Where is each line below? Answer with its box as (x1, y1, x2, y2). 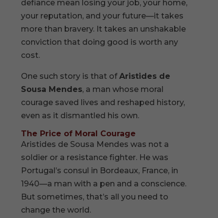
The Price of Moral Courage (21, 128, 136, 138)
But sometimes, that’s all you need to (21, 192, 169, 201)
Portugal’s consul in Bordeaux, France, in (21, 165, 179, 175)
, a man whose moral (82, 84, 164, 94)
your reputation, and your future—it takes (21, 11, 184, 20)
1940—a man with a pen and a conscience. (21, 179, 187, 188)
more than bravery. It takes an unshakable (21, 24, 186, 34)
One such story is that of (21, 71, 120, 81)
